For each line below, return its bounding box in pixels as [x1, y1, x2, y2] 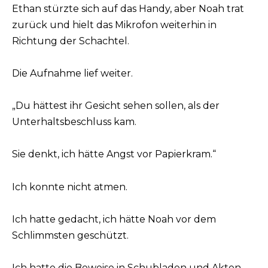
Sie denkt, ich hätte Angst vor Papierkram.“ [12, 148, 216, 160]
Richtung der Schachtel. [12, 35, 129, 47]
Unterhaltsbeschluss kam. [12, 116, 136, 128]
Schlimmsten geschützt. [12, 229, 129, 241]
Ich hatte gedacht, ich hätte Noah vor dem [12, 213, 216, 225]
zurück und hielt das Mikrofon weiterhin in [12, 19, 217, 31]
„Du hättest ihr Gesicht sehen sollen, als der [12, 100, 220, 112]
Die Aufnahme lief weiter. [12, 67, 133, 79]
